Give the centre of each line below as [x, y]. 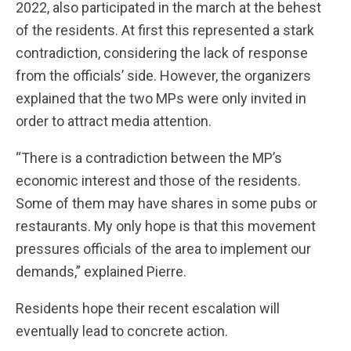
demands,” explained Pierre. [103, 271]
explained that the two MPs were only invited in [161, 98]
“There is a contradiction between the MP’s [149, 158]
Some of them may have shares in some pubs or [166, 203]
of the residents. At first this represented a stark [165, 30]
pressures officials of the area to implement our [163, 249]
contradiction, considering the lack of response [162, 53]
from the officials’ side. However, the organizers [163, 76]
